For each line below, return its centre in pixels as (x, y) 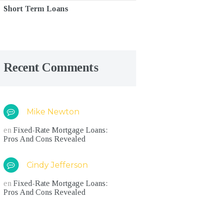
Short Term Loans (36, 9)
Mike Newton (53, 111)
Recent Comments (51, 68)
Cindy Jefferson (57, 165)
